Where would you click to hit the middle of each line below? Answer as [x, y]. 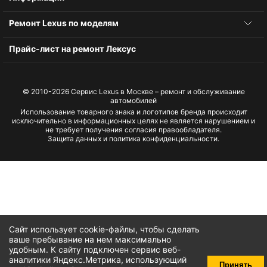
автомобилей [133, 100]
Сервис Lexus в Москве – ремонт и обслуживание [158, 91]
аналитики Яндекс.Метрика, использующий [98, 260]
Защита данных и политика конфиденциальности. [133, 139]
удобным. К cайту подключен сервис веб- [95, 249]
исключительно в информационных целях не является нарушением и [133, 121]
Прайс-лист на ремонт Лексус [72, 49]
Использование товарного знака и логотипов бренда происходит [133, 112]
